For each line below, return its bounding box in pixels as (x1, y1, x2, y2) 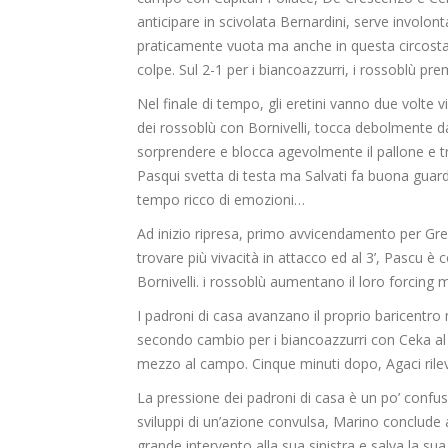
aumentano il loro (270, 272, 389, 292)
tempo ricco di (137, 190, 234, 210)
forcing (389, 272, 438, 292)
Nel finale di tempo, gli (137, 94, 286, 114)
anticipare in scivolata (137, 12, 280, 32)
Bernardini (280, 12, 346, 32)
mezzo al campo (137, 354, 245, 374)
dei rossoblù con (137, 118, 248, 138)
